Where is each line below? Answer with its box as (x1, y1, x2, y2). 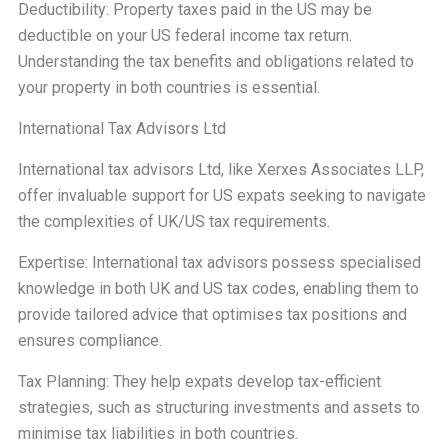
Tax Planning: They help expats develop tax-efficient (17, 372, 381, 391)
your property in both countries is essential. (17, 78, 320, 97)
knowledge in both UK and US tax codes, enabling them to (17, 279, 419, 298)
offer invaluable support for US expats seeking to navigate (17, 186, 426, 205)
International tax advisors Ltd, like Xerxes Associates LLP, (17, 160, 424, 179)
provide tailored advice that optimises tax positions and (17, 305, 407, 324)
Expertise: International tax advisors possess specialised (17, 253, 421, 272)
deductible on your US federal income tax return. (17, 26, 352, 45)
